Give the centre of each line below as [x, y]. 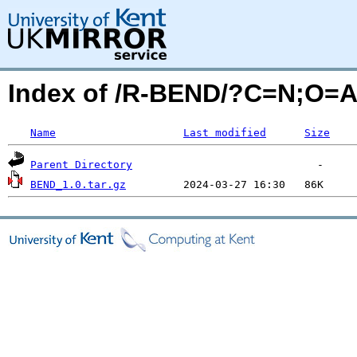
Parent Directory [81, 165]
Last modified [225, 133]
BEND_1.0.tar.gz [78, 184]
